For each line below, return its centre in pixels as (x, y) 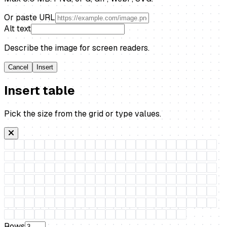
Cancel (18, 67)
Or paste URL (30, 18)
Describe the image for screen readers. (77, 48)
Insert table (40, 91)
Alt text (17, 29)
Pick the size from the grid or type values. (83, 113)
